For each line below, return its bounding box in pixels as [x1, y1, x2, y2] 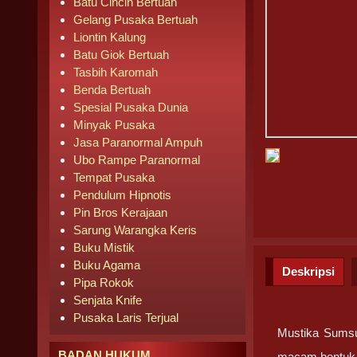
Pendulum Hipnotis [73, 188, 171, 202]
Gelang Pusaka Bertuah [73, 13, 198, 26]
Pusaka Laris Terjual [73, 311, 178, 324]
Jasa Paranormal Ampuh [73, 135, 202, 149]
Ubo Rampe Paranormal [73, 153, 200, 167]
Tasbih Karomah [73, 65, 158, 79]
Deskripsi [282, 265, 335, 278]
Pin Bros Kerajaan [73, 206, 167, 219]
